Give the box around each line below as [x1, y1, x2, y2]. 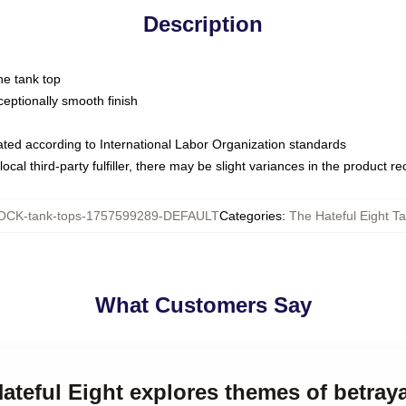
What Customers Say [94, 293, 312, 317]
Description [143, 12, 263, 36]
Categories [218, 208, 282, 223]
